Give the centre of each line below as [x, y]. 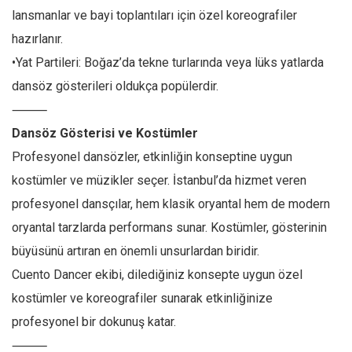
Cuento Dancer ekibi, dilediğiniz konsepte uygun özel [157, 275]
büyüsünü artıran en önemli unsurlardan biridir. [136, 251]
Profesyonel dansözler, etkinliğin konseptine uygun [152, 157]
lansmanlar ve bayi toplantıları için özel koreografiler [154, 15]
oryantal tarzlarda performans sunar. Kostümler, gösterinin [169, 227]
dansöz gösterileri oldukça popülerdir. [115, 86]
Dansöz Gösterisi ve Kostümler [105, 133]
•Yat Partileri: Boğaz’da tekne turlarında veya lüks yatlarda [168, 62]
